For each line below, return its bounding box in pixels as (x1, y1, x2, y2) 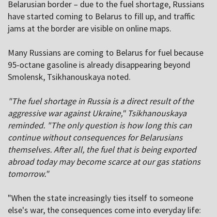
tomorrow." (8, 168, 49, 180)
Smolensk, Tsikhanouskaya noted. (8, 71, 131, 83)
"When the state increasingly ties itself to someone (8, 192, 193, 204)
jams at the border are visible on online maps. (8, 23, 171, 34)
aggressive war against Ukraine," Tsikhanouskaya (8, 108, 186, 119)
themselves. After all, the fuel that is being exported (8, 144, 196, 155)
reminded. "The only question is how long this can (8, 120, 192, 131)
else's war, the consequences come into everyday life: (8, 204, 201, 216)
